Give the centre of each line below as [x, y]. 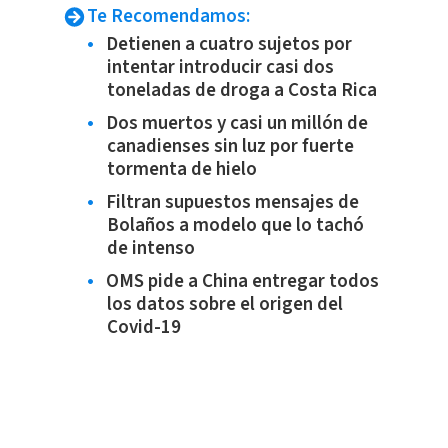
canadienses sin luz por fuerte [230, 146]
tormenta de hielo [181, 169]
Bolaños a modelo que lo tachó [235, 225]
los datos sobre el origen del [224, 304]
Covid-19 [143, 327]
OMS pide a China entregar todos [242, 281]
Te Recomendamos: [168, 16]
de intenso [150, 248]
